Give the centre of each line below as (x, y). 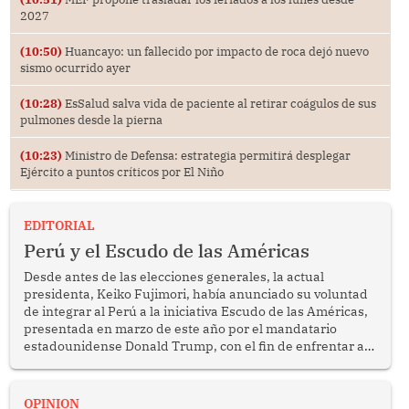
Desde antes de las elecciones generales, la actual (173, 276)
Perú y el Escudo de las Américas (166, 250)
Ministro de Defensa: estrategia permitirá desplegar (206, 155)
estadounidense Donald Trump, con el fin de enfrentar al (195, 346)
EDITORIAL (59, 225)
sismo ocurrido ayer (75, 67)
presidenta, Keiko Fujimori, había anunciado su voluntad (195, 294)
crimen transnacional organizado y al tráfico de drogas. (189, 363)
